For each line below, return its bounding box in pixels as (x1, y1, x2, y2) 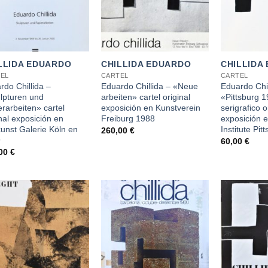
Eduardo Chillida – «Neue (100, 81, 198, 91)
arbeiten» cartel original (100, 92, 190, 102)
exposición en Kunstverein (100, 102, 200, 112)
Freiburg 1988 (100, 113, 155, 123)
